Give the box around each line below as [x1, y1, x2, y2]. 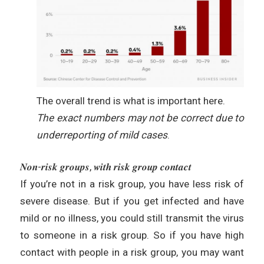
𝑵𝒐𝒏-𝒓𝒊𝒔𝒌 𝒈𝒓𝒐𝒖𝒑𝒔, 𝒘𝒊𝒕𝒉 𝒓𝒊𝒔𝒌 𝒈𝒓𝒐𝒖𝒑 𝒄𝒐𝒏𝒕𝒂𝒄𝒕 [19, 161, 192, 173]
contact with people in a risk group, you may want [19, 246, 245, 259]
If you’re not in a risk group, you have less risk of [19, 178, 245, 190]
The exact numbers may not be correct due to [37, 111, 245, 124]
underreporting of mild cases [37, 128, 168, 141]
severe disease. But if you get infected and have [19, 195, 245, 207]
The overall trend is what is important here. [37, 94, 226, 107]
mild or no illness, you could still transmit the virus [19, 212, 245, 225]
